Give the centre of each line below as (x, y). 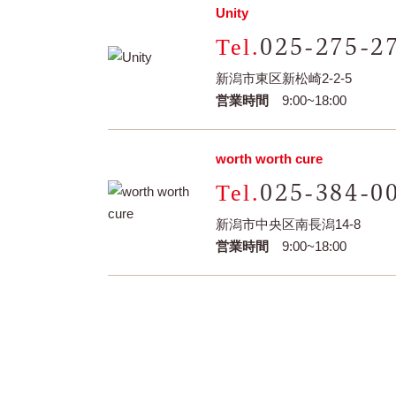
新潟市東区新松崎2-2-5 (284, 78)
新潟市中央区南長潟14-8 (288, 224)
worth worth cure (269, 159)
